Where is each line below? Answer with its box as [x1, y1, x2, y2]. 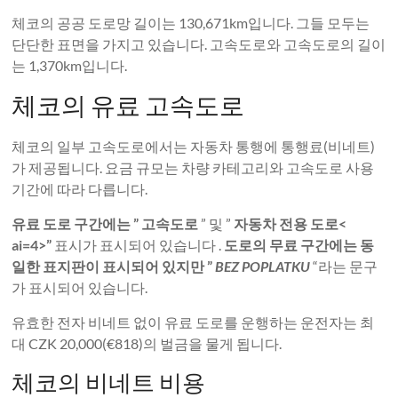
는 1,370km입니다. [12, 57, 128, 74]
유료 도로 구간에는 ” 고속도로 [12, 215, 199, 232]
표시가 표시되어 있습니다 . [52, 236, 225, 253]
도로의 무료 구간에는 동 [224, 236, 375, 253]
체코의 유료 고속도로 [12, 90, 245, 120]
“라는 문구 [310, 258, 378, 275]
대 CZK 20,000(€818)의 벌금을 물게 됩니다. [12, 335, 283, 352]
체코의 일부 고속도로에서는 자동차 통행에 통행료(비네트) [12, 138, 376, 155]
